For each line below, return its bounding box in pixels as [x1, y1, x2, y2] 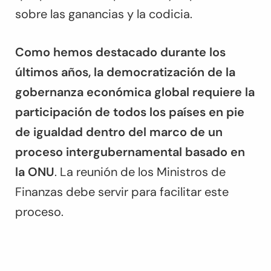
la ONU [15, 164, 54, 180]
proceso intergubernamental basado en [15, 144, 245, 160]
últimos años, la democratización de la [15, 64, 235, 80]
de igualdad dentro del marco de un [15, 124, 223, 140]
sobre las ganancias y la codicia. [15, 6, 192, 22]
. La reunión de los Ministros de [54, 164, 226, 180]
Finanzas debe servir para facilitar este [15, 184, 229, 200]
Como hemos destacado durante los [15, 44, 226, 60]
